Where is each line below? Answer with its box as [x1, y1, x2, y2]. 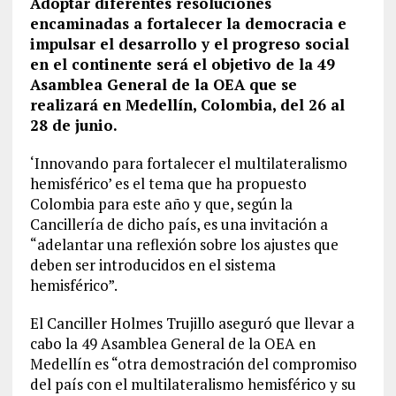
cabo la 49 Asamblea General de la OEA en [29, 332, 316, 354]
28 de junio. [29, 114, 118, 135]
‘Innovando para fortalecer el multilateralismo [29, 152, 347, 173]
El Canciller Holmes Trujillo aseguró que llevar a [29, 312, 354, 333]
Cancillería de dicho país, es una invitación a [29, 213, 328, 234]
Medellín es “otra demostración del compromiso [29, 353, 357, 374]
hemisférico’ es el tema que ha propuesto [29, 172, 307, 194]
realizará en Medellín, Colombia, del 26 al [29, 94, 345, 115]
